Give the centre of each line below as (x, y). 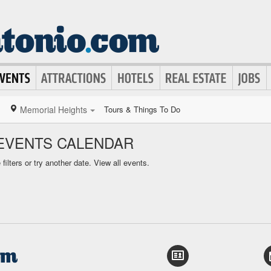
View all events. (122, 162)
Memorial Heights (54, 109)
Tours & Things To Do (142, 109)
